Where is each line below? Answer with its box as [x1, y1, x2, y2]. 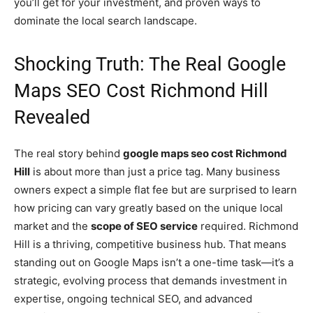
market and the [14, 219, 91, 233]
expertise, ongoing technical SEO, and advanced [14, 292, 252, 306]
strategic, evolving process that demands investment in [14, 274, 287, 288]
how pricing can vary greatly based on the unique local [14, 201, 283, 215]
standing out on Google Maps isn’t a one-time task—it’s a [14, 256, 293, 270]
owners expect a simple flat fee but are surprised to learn [14, 183, 297, 197]
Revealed [14, 106, 90, 129]
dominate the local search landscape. [14, 14, 197, 28]
